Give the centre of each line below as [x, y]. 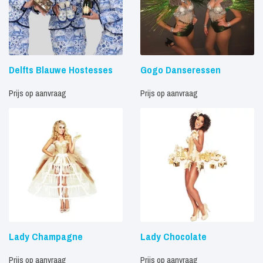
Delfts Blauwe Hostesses [61, 70]
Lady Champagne [46, 236]
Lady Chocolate [173, 236]
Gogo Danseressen [181, 70]
